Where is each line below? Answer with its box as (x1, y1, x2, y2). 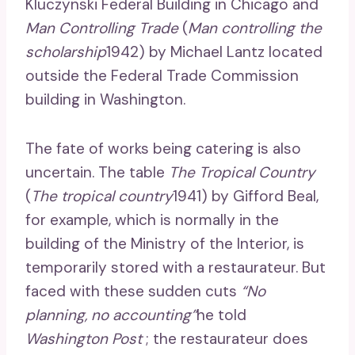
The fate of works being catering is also (25, 138, 301, 158)
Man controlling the (188, 17, 322, 38)
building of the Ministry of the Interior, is (25, 233, 304, 254)
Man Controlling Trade (25, 17, 178, 38)
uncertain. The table (25, 162, 169, 182)
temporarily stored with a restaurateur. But (25, 257, 326, 277)
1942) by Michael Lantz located (106, 41, 323, 62)
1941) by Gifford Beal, (173, 185, 319, 206)
